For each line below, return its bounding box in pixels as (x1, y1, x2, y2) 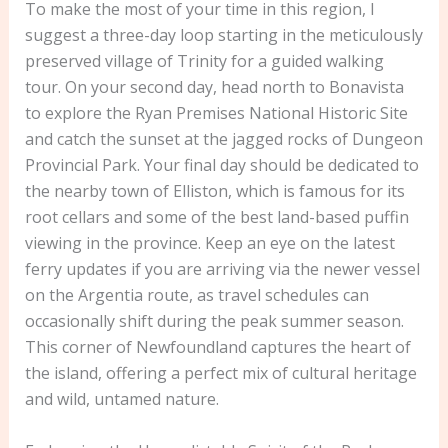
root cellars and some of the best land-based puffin (24, 206, 409, 229)
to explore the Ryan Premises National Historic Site (24, 102, 408, 125)
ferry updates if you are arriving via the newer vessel (24, 258, 420, 281)
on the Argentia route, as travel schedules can (24, 284, 369, 307)
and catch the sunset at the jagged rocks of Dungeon (24, 128, 423, 151)
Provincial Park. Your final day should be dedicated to (24, 154, 419, 177)
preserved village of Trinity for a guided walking (24, 50, 384, 73)
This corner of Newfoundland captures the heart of (24, 336, 411, 359)
